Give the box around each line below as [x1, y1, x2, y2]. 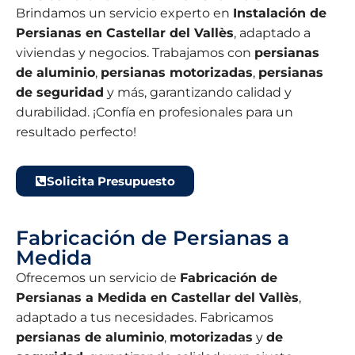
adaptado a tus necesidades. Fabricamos [16, 310, 273, 326]
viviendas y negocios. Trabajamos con [16, 45, 254, 61]
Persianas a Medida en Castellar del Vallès [16, 290, 299, 306]
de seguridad [16, 85, 104, 101]
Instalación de [233, 6, 326, 21]
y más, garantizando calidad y [104, 85, 292, 101]
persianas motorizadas [101, 65, 253, 81]
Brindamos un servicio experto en [16, 6, 233, 21]
